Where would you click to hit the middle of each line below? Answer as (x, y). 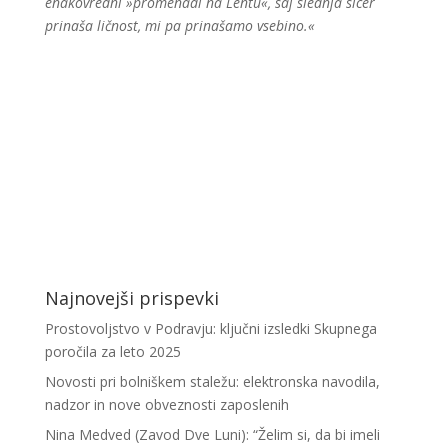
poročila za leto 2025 (112, 351)
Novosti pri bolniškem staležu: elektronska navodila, (212, 381)
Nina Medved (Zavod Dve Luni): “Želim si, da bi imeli (212, 434)
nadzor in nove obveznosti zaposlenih (166, 404)
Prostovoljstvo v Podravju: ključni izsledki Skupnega (210, 328)
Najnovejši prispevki (131, 298)
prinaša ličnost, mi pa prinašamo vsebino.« (179, 25)
